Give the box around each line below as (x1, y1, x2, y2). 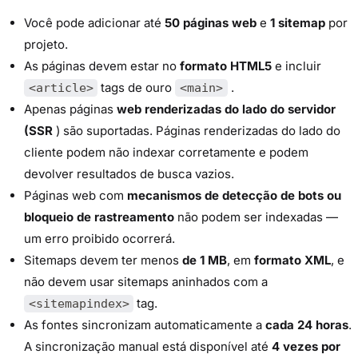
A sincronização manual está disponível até (24, 338, 272, 354)
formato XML (254, 252, 331, 268)
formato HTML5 (180, 58, 272, 74)
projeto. (24, 36, 68, 52)
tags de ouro (97, 79, 176, 95)
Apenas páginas (24, 101, 117, 117)
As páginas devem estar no (24, 58, 180, 74)
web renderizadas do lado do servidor (117, 101, 336, 117)
